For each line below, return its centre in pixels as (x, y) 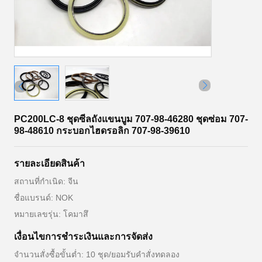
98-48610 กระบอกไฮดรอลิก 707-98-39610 (102, 131)
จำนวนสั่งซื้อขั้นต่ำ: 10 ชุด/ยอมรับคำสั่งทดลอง (97, 254)
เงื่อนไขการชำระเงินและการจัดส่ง (83, 237)
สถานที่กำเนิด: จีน (46, 181)
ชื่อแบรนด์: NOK (44, 198)
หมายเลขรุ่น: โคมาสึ (51, 214)
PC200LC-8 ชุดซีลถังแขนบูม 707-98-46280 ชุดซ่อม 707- (131, 119)
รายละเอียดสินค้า (49, 163)
